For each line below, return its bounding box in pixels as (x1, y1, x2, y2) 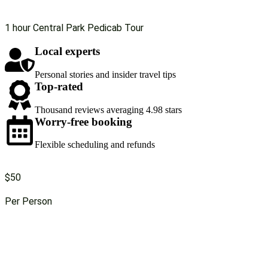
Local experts (35, 45, 100, 58)
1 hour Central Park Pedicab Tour (5, 22, 144, 34)
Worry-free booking (35, 115, 132, 128)
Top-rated (35, 80, 83, 93)
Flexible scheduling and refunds (35, 139, 155, 150)
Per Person (5, 196, 52, 208)
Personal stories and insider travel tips (35, 69, 176, 80)
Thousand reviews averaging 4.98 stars (35, 104, 182, 115)
